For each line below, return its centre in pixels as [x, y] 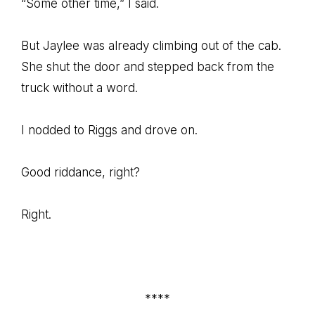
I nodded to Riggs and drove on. [109, 130]
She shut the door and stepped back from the [148, 67]
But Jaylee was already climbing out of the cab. [151, 46]
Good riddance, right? [81, 172]
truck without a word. [79, 88]
